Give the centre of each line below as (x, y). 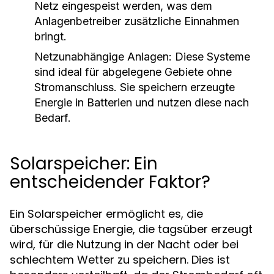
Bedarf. (53, 118)
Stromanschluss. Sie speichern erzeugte (135, 87)
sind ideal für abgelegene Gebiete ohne (133, 72)
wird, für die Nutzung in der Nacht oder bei (124, 244)
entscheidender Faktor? (110, 182)
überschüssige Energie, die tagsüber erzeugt (131, 229)
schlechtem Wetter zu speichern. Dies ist (120, 260)
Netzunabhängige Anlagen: (103, 57)
